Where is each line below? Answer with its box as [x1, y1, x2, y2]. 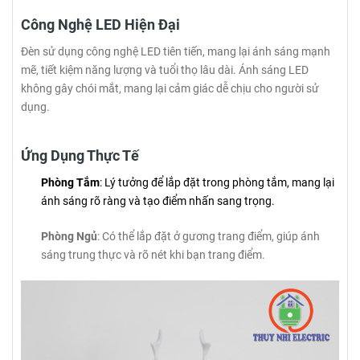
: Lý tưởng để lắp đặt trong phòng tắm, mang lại [100, 175, 334, 189]
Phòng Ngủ [41, 229, 97, 243]
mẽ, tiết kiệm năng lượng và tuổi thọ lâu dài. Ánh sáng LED [21, 63, 309, 76]
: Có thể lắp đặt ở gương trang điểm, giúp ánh [97, 229, 320, 243]
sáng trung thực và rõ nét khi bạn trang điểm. [41, 247, 265, 261]
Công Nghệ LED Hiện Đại [21, 15, 180, 33]
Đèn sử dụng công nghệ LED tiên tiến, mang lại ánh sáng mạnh [21, 44, 330, 58]
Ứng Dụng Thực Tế [21, 146, 139, 164]
